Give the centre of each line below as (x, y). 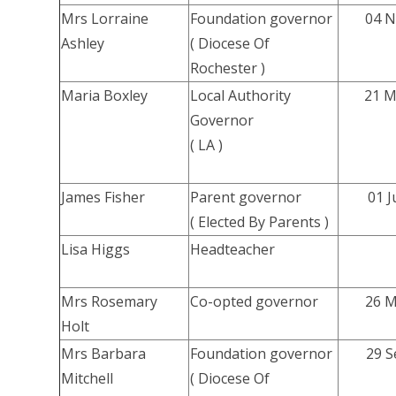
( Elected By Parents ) (260, 222)
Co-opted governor (255, 302)
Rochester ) (228, 69)
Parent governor (246, 198)
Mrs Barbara (104, 354)
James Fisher (103, 198)
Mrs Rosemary (110, 302)
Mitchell (88, 379)
